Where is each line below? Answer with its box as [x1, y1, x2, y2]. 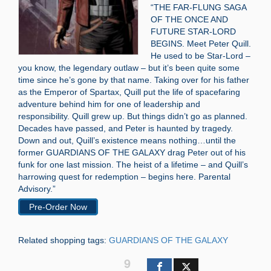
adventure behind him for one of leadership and [18, 99, 200, 109]
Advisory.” [18, 183, 56, 194]
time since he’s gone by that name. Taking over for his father [18, 74, 249, 85]
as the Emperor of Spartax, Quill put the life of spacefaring [18, 87, 240, 97]
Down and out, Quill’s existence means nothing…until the [18, 135, 236, 145]
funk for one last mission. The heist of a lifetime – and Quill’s [18, 159, 248, 169]
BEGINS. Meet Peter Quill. [151, 38, 251, 48]
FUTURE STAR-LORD [151, 26, 236, 36]
